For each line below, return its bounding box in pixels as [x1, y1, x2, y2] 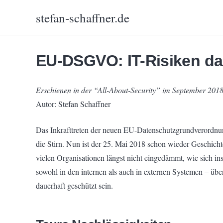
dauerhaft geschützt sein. [36, 180, 113, 191]
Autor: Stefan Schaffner [36, 99, 111, 109]
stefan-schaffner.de [36, 9, 129, 26]
